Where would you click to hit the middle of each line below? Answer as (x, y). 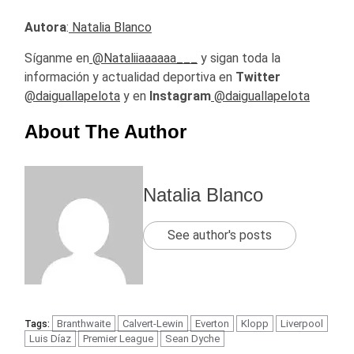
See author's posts (220, 235)
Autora (45, 27)
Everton (212, 323)
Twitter (258, 77)
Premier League (118, 338)
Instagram (180, 96)
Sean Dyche (192, 338)
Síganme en (57, 58)
